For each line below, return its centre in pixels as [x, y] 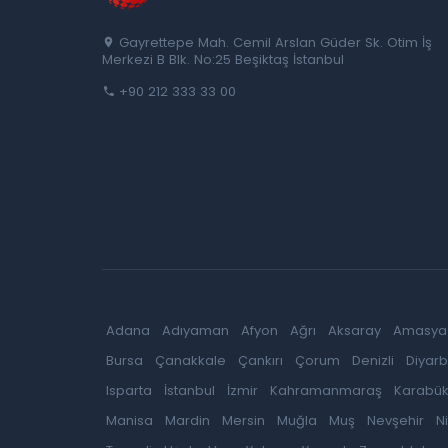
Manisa [129, 420]
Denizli [373, 360]
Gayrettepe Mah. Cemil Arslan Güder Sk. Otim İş [275, 42]
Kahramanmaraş [326, 390]
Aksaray [354, 330]
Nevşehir [395, 420]
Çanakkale [190, 360]
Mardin [187, 420]
